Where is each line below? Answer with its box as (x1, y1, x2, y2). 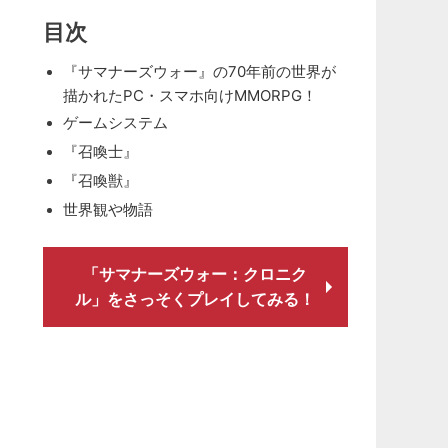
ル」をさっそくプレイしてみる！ (75, 289, 316, 309)
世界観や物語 (62, 200, 153, 219)
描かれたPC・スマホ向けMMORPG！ (62, 86, 317, 103)
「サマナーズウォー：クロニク (83, 264, 308, 284)
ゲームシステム (62, 113, 168, 132)
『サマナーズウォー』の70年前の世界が (62, 62, 336, 81)
